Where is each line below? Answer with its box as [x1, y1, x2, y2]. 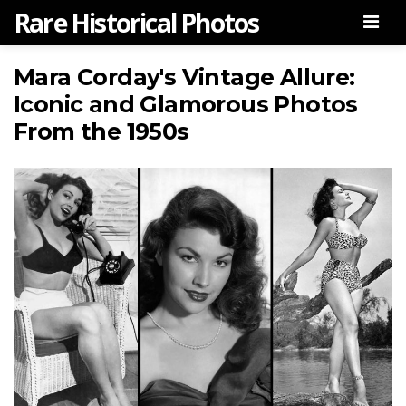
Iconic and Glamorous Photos [14, 91, 358, 118]
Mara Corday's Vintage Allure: [14, 63, 355, 91]
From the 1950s [14, 118, 189, 145]
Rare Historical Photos [14, 5, 259, 40]
